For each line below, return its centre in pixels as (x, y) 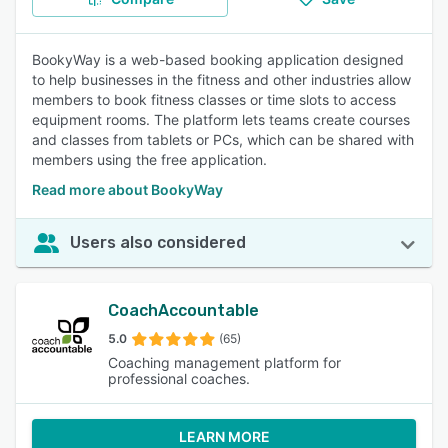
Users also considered (158, 242)
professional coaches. (179, 378)
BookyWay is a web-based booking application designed (218, 59)
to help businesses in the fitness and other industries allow (221, 79)
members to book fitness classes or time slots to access (214, 99)
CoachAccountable (183, 310)
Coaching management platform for (224, 362)
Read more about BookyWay (127, 189)
